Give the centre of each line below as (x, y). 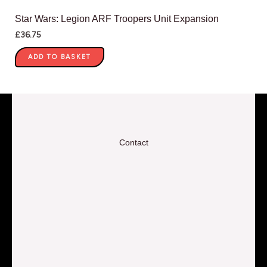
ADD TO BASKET (60, 57)
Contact (133, 143)
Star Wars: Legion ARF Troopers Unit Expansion (117, 19)
